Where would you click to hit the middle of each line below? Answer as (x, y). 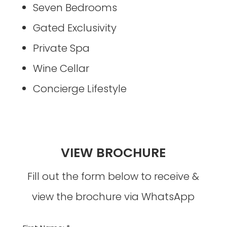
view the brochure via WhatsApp (113, 196)
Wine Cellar (61, 68)
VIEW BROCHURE (113, 153)
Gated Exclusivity (74, 28)
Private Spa (61, 48)
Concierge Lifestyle (80, 88)
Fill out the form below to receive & (113, 176)
